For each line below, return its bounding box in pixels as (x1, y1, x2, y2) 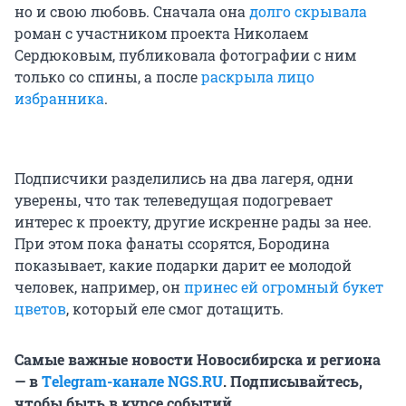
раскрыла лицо (201, 67, 314, 87)
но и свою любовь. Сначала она (14, 2, 249, 22)
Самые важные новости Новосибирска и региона (14, 350, 381, 370)
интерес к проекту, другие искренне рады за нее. (14, 212, 372, 232)
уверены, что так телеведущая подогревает (14, 190, 333, 210)
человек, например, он (14, 277, 184, 297)
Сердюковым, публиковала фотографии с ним (14, 45, 356, 65)
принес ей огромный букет (184, 277, 383, 297)
